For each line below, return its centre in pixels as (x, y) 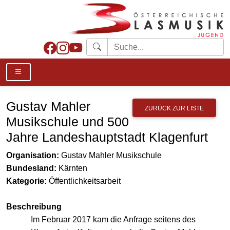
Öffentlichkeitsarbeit (84, 181)
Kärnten (72, 168)
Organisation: (33, 155)
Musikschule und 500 (68, 122)
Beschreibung (34, 207)
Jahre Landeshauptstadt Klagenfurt (107, 137)
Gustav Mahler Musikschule (110, 155)
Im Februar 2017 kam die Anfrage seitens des (113, 219)
